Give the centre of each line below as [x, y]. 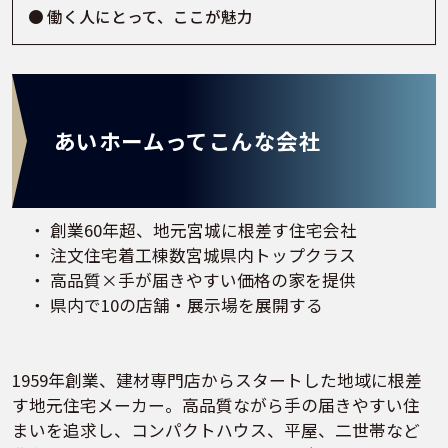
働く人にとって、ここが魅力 [150, 15]
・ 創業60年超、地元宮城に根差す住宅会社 [184, 230]
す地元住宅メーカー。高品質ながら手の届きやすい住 [216, 405]
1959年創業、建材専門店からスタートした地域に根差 [217, 380]
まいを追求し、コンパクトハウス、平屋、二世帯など [216, 430]
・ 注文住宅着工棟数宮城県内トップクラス [184, 255]
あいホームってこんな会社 [187, 141]
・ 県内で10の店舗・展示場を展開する [167, 305]
